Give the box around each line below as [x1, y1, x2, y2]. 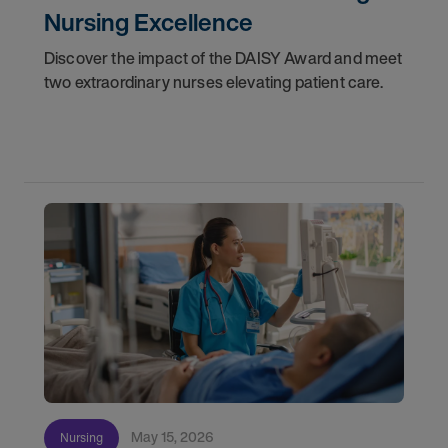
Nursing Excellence [44, 4, 253, 40]
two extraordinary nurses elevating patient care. [44, 70, 383, 94]
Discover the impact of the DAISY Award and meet [44, 46, 403, 70]
